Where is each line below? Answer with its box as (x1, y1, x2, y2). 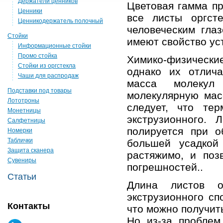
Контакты (7, 201, 50, 211)
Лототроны (7, 97, 39, 104)
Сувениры (7, 157, 36, 164)
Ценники (18, 7, 42, 14)
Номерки (7, 127, 32, 134)
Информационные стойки (18, 42, 91, 49)
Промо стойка (18, 52, 57, 59)
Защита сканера (7, 147, 54, 154)
